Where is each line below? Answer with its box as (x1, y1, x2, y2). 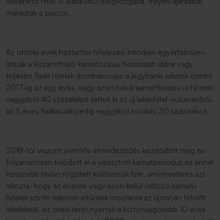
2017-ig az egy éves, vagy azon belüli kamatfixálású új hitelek (6, 82, 213, 92)
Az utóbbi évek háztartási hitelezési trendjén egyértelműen (6, 47, 205, 57)
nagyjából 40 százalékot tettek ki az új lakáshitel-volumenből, (6, 94, 213, 104)
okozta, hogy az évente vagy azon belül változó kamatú (6, 181, 196, 191)
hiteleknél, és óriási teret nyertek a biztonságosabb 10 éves (6, 204, 206, 214)
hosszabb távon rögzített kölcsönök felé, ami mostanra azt (6, 169, 205, 179)
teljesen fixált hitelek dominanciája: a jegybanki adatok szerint (6, 71, 213, 81)
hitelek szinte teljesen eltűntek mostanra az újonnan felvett (6, 192, 205, 202)
